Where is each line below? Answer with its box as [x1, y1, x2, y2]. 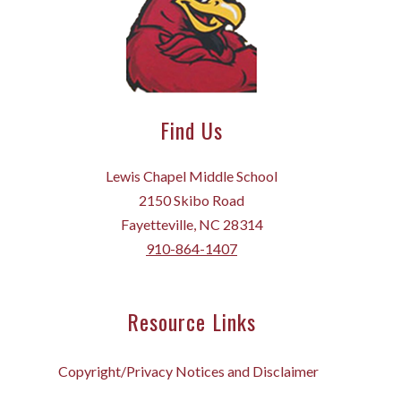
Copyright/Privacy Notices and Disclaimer [57, 363, 319, 380]
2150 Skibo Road [139, 192, 244, 209]
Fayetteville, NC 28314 [120, 216, 263, 234]
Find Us [160, 114, 223, 147]
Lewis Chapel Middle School [106, 167, 277, 185]
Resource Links [127, 305, 256, 338]
